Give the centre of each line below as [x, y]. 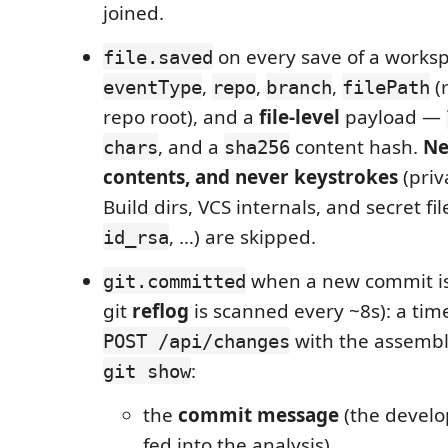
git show [147, 370]
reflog [160, 310]
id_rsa [136, 236]
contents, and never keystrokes [250, 176]
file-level [299, 116]
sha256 [257, 146]
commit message [258, 414]
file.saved [158, 56]
